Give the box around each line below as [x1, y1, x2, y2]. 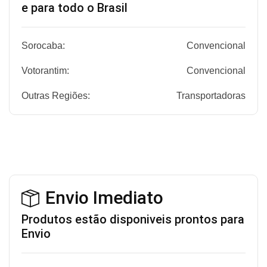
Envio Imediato [45, 187, 164, 209]
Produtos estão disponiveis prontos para [21, 212, 245, 227]
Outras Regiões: [21, 91, 91, 101]
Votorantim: [21, 66, 70, 76]
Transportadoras [176, 91, 246, 101]
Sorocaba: [21, 41, 66, 51]
